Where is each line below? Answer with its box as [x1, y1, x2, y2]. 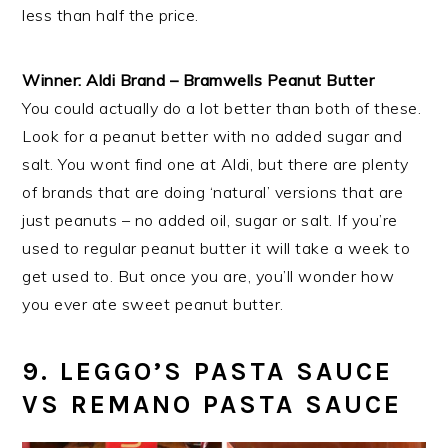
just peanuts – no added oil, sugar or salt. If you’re [22, 210, 398, 230]
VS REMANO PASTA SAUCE [22, 389, 403, 420]
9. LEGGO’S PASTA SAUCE [22, 356, 394, 387]
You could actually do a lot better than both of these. [22, 98, 422, 118]
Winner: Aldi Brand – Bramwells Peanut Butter [22, 70, 375, 90]
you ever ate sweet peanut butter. [22, 294, 284, 314]
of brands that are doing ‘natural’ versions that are [22, 182, 404, 202]
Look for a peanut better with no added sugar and [22, 126, 403, 146]
